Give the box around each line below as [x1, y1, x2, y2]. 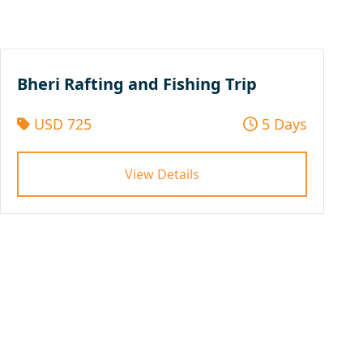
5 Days [258, 113, 307, 134]
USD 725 [29, 113, 92, 134]
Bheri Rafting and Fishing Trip [17, 72, 257, 95]
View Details [125, 164, 199, 183]
